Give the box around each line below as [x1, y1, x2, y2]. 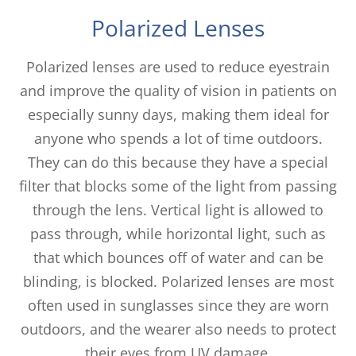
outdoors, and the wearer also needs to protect [20, 319, 336, 339]
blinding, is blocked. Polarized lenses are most [22, 271, 334, 291]
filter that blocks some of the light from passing [19, 176, 337, 195]
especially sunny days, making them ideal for [27, 104, 329, 124]
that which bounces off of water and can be [33, 247, 323, 267]
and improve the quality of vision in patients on [19, 80, 337, 100]
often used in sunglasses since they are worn [27, 295, 329, 315]
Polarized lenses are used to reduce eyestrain [26, 56, 330, 76]
